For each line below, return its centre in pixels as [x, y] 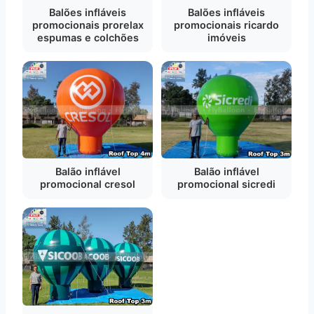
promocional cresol [88, 184]
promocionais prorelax [88, 25]
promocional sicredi [226, 184]
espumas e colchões [88, 37]
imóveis [226, 37]
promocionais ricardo [226, 25]
